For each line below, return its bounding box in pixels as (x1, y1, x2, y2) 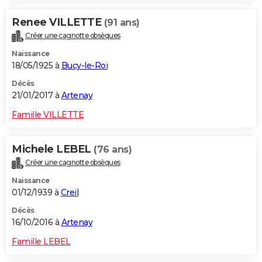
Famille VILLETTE (12, 109, 84, 120)
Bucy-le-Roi (61, 60, 108, 71)
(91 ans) (104, 17, 140, 29)
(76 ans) (94, 144, 132, 156)
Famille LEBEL (12, 236, 71, 247)
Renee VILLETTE (12, 16, 104, 29)
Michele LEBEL (12, 143, 94, 156)
